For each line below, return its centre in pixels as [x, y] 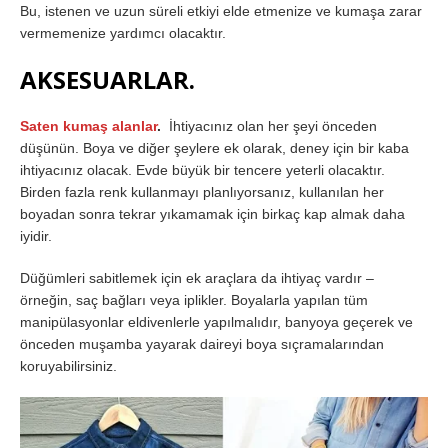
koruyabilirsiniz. [68, 365]
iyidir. [36, 235]
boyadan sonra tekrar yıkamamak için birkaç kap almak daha [212, 213]
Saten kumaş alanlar [88, 125]
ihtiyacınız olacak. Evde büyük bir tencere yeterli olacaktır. [202, 169]
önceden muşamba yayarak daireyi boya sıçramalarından [202, 343]
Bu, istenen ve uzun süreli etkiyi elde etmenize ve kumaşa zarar [221, 10]
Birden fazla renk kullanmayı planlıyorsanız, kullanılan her [202, 191]
